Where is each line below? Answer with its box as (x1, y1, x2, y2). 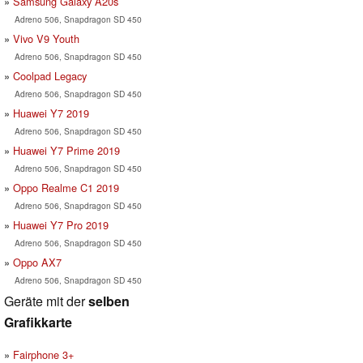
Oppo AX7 (13, 254, 62, 270)
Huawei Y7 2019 (13, 105, 89, 121)
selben (88, 291, 130, 310)
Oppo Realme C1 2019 (13, 179, 119, 195)
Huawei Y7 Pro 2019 (13, 216, 109, 233)
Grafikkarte (4, 312, 72, 331)
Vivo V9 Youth (13, 30, 79, 46)
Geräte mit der (4, 291, 88, 310)
